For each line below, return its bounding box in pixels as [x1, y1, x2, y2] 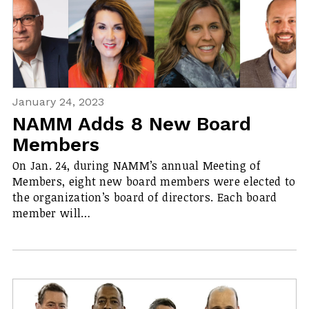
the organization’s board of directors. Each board [12, 189, 277, 205]
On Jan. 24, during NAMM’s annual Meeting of [12, 157, 261, 173]
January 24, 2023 [12, 95, 104, 109]
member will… [12, 205, 91, 221]
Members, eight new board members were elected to [12, 173, 296, 189]
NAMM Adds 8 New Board [12, 112, 251, 135]
